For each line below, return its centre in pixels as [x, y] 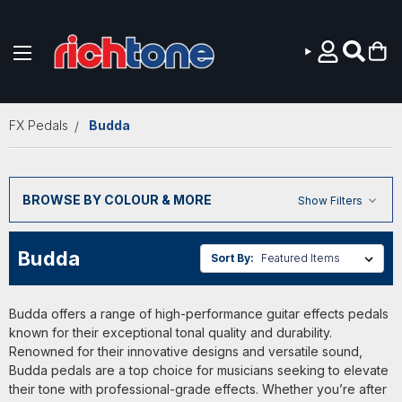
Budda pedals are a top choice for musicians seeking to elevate [199, 371]
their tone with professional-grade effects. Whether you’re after [198, 389]
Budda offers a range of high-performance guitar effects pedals [199, 314]
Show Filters [331, 200]
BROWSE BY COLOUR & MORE [117, 199]
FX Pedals [39, 125]
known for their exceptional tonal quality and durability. [170, 333]
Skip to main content [201, 90]
